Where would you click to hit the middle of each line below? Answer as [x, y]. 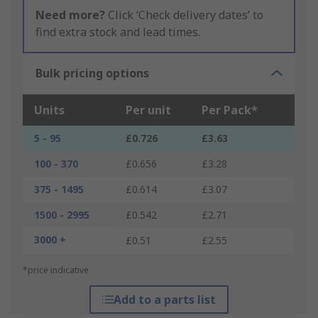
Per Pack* [230, 110]
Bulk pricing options [92, 73]
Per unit [148, 110]
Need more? [70, 15]
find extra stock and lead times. [118, 32]
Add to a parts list [164, 300]
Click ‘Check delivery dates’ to [184, 15]
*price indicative [56, 270]
